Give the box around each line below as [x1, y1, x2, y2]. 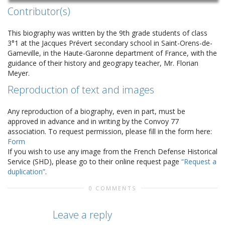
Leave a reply [53, 208, 112, 222]
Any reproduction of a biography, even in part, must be [8, 106, 185, 117]
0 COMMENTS [89, 184, 136, 192]
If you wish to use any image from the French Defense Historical [8, 147, 217, 157]
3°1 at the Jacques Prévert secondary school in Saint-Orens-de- [8, 38, 212, 48]
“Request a [181, 157, 216, 167]
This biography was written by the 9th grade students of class [8, 28, 207, 38]
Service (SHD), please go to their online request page [8, 157, 181, 167]
